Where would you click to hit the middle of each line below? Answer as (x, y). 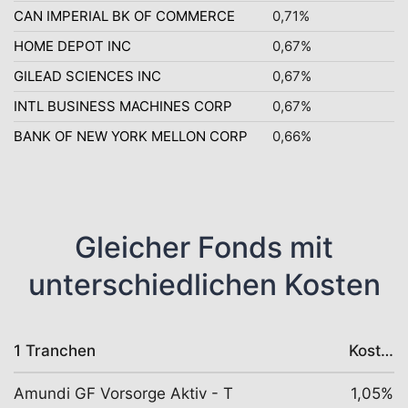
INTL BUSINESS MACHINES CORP (123, 106)
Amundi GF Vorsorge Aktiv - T (123, 393)
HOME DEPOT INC (72, 46)
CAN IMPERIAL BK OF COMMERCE (124, 16)
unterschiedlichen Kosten (204, 285)
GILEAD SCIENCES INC (87, 76)
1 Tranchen (55, 351)
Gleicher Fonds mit (204, 247)
